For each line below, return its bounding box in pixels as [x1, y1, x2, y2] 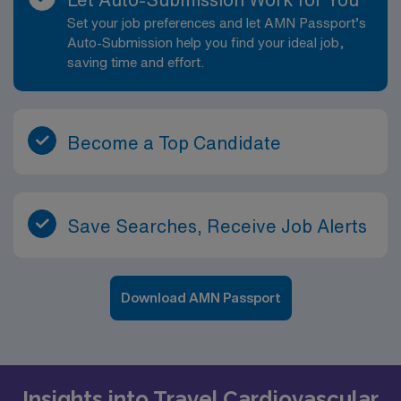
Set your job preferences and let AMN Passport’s [67, 15, 366, 30]
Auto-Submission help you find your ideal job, [67, 35, 345, 49]
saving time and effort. [67, 55, 204, 69]
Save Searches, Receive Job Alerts [67, 216, 367, 235]
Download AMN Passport [120, 290, 281, 304]
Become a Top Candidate [67, 132, 281, 152]
